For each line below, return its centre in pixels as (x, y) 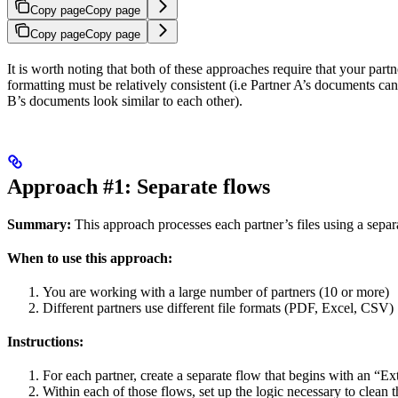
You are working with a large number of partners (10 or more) (216, 291)
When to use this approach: (90, 258)
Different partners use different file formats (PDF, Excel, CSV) (218, 307)
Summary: (39, 224)
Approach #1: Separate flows (139, 186)
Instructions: (45, 341)
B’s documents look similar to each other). (125, 100)
